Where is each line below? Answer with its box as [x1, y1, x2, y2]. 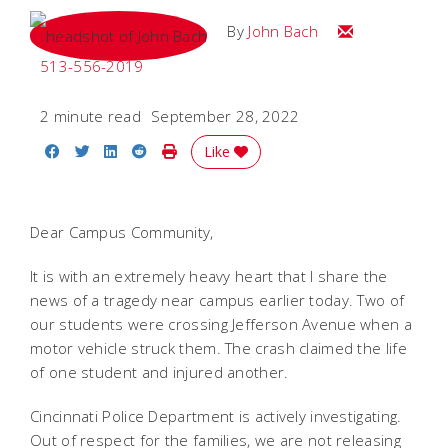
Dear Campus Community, [30, 222, 214, 243]
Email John [336, 20, 409, 41]
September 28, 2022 [150, 106, 300, 127]
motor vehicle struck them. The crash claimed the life [30, 338, 407, 359]
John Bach [248, 21, 318, 42]
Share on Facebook [59, 140, 197, 161]
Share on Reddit [146, 140, 262, 161]
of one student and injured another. [30, 362, 293, 383]
